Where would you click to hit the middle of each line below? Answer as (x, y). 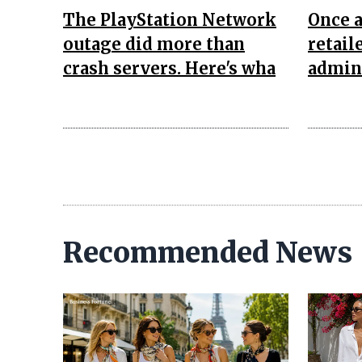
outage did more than (154, 44)
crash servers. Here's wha (169, 68)
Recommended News (208, 253)
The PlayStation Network (170, 19)
